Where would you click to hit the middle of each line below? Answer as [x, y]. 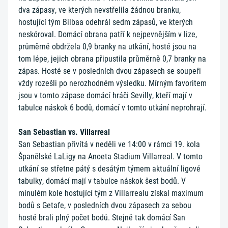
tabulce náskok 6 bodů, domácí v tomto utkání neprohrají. [113, 108]
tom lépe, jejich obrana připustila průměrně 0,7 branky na [112, 59]
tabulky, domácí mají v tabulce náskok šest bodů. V [102, 181]
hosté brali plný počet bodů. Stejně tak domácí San [102, 218]
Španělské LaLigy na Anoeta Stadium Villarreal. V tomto [110, 156]
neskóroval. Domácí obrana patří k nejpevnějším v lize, [108, 34]
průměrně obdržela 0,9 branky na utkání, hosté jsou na [107, 47]
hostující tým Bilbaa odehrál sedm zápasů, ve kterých [106, 22]
